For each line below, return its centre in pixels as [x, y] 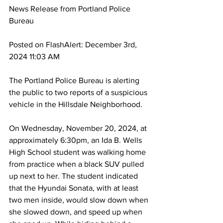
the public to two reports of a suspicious [79, 92]
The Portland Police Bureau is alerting [75, 80]
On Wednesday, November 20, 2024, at [79, 128]
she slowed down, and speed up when [77, 212]
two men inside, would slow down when [80, 200]
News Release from [43, 9]
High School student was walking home [78, 152]
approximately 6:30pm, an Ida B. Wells [76, 140]
